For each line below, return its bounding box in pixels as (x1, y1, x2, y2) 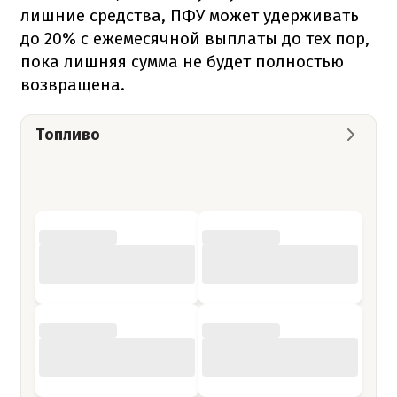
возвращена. (20, 74, 125, 95)
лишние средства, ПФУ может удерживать (20, 4, 359, 26)
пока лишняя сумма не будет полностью (20, 51, 344, 72)
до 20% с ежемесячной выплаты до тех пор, (20, 27, 370, 49)
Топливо (35, 124, 100, 144)
